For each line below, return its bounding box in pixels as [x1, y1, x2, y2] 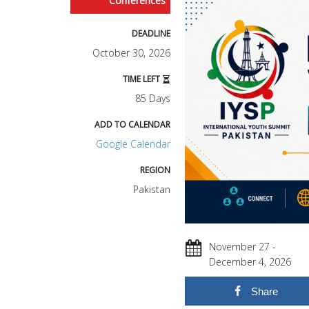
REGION [140, 164, 170, 176]
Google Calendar [96, 137, 170, 150]
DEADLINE [132, 28, 170, 39]
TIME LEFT [123, 73, 162, 85]
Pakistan [133, 183, 170, 196]
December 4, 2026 [209, 255, 291, 269]
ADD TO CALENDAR [94, 119, 170, 130]
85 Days [135, 92, 170, 105]
